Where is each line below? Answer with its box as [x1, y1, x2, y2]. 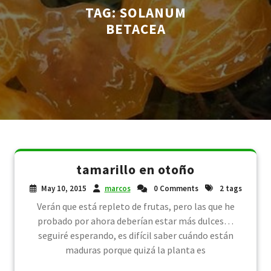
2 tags [217, 183, 242, 194]
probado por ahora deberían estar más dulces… [38, 215, 233, 227]
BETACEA [105, 20, 166, 38]
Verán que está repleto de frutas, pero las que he [36, 200, 235, 212]
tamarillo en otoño [76, 161, 195, 178]
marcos [104, 183, 131, 194]
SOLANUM [119, 4, 186, 21]
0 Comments [151, 183, 198, 194]
